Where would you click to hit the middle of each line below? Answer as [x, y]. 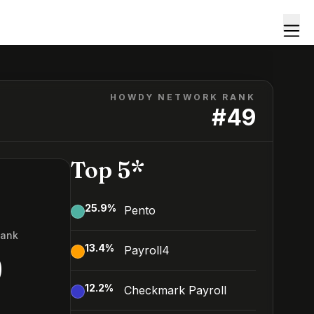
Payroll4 [147, 250]
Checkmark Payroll [175, 290]
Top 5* [108, 170]
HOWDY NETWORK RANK [183, 97]
